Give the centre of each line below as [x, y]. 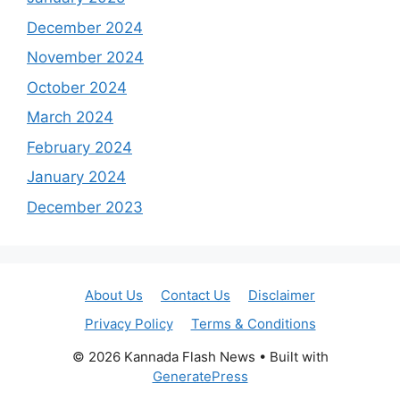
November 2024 [85, 58]
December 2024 [85, 27]
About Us [114, 295]
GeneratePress [200, 376]
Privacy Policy [129, 323]
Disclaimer [282, 295]
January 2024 [76, 177]
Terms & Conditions [253, 323]
